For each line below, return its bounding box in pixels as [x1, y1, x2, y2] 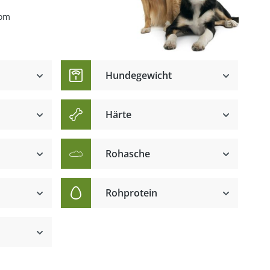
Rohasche [105, 147, 151, 160]
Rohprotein [105, 186, 158, 199]
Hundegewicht [105, 69, 172, 82]
